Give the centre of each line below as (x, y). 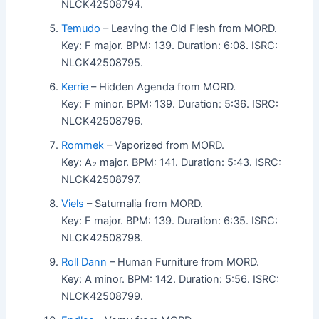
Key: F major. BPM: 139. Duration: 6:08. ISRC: (170, 45)
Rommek (83, 145)
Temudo (81, 28)
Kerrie (75, 87)
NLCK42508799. (103, 296)
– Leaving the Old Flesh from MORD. (189, 28)
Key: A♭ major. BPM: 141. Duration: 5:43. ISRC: (172, 162)
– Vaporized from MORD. (164, 145)
